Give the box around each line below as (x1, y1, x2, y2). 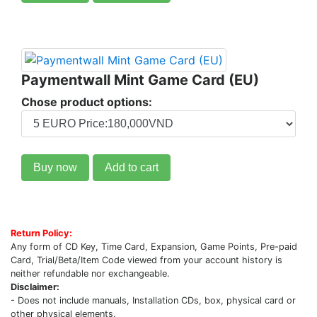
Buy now (33, 161, 77, 173)
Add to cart (105, 161, 158, 173)
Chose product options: (21, 95, 152, 109)
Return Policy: (11, 228, 72, 238)
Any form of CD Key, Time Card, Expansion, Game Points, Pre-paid (11, 241, 297, 252)
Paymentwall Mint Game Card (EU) (21, 71, 259, 88)
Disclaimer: (11, 282, 59, 292)
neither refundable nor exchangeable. (11, 268, 170, 279)
